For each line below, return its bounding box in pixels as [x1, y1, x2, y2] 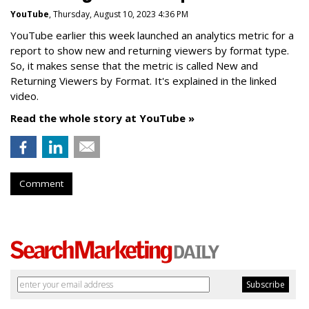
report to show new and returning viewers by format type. [10, 43, 289, 57]
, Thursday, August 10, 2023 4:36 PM [49, 8, 188, 20]
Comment [19, 177, 63, 190]
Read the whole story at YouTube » [10, 111, 195, 125]
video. [10, 89, 41, 103]
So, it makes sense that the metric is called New [10, 59, 241, 72]
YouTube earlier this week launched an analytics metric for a [10, 28, 294, 42]
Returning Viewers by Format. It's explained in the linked [10, 74, 277, 88]
